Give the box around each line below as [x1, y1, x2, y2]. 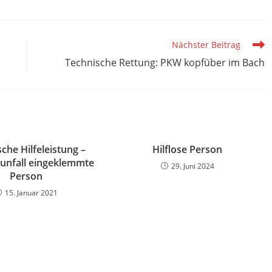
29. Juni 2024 [171, 160, 214, 171]
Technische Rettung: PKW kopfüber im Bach [64, 55, 265, 69]
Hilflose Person [152, 142, 223, 156]
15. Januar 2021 [4, 187, 58, 198]
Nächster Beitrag [171, 38, 240, 50]
